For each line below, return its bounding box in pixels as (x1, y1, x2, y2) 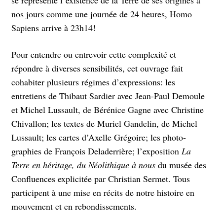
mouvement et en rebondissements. (11, 200, 140, 212)
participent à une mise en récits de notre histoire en (11, 186, 194, 198)
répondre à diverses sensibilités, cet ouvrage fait (11, 62, 183, 74)
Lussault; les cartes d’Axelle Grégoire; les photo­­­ (11, 131, 186, 143)
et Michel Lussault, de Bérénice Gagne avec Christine (11, 103, 204, 115)
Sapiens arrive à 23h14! (11, 21, 96, 34)
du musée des (155, 158, 206, 171)
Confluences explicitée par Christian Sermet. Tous (11, 172, 190, 184)
